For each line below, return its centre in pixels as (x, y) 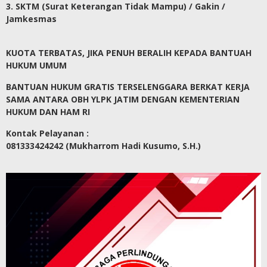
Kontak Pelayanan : (47, 133)
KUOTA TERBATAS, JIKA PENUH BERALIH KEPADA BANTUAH (129, 53)
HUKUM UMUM (36, 66)
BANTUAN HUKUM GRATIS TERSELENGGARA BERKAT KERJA (128, 87)
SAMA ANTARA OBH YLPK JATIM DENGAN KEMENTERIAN (123, 100)
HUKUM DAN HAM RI (48, 112)
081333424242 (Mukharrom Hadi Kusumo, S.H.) (103, 146)
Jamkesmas (31, 19)
